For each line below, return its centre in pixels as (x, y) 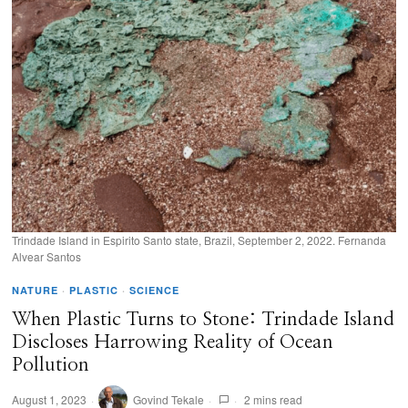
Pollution (51, 365)
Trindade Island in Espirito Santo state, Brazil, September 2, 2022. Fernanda (199, 240)
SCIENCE (155, 291)
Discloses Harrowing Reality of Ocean (173, 342)
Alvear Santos (47, 257)
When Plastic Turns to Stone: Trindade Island (204, 320)
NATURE (36, 291)
